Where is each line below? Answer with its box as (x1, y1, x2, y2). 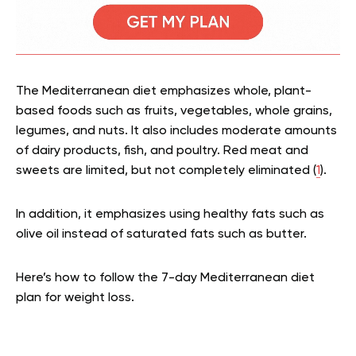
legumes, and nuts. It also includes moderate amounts (16, 125, 337, 138)
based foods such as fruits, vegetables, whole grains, (16, 105, 332, 118)
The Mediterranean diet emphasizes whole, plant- (16, 85, 311, 99)
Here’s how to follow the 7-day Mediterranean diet (16, 272, 315, 285)
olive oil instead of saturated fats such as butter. (16, 228, 307, 242)
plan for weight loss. (16, 292, 134, 305)
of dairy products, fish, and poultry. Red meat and (16, 145, 308, 158)
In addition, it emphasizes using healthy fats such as (16, 208, 324, 222)
